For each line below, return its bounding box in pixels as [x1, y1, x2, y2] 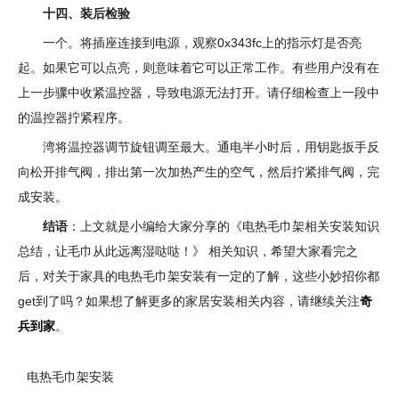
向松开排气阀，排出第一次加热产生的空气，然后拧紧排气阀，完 [18, 165, 379, 179]
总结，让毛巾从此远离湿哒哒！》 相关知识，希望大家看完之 [18, 244, 358, 258]
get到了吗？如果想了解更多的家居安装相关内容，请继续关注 [18, 294, 360, 308]
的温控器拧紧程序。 [18, 110, 130, 125]
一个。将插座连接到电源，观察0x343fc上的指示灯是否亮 [43, 36, 362, 50]
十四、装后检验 [43, 6, 130, 20]
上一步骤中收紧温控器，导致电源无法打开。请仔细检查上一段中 [18, 85, 379, 100]
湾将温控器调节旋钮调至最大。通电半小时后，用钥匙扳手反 [43, 140, 379, 154]
